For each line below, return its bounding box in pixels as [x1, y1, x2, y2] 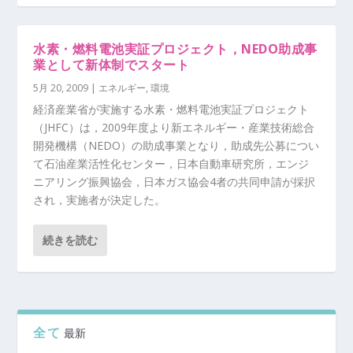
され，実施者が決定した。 [33, 192, 166, 207]
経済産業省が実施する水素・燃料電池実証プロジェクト [33, 102, 310, 117]
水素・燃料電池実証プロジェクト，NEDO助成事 [33, 40, 318, 58]
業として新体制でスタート [33, 56, 190, 73]
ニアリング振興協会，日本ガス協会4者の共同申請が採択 [33, 174, 316, 189]
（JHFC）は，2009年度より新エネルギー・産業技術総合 [33, 120, 315, 135]
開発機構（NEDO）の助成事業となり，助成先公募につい [33, 138, 320, 153]
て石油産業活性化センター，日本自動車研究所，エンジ [33, 156, 310, 171]
